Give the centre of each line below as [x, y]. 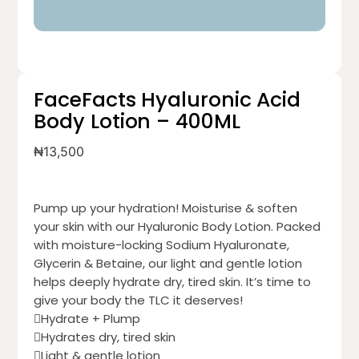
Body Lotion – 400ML [137, 122]
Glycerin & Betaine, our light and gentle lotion [168, 264]
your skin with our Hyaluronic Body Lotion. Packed [177, 227]
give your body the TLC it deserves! [139, 301]
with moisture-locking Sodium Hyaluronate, [162, 245]
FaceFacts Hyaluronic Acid [167, 100]
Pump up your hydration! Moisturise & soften [166, 208]
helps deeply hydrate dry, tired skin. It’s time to [173, 282]
